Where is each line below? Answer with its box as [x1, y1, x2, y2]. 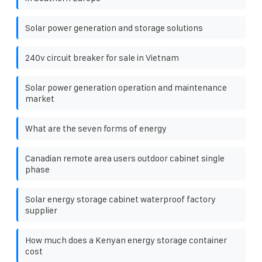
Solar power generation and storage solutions [25, 22, 203, 33]
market [25, 93, 54, 104]
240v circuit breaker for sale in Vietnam [25, 52, 179, 63]
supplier [25, 205, 57, 215]
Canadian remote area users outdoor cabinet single [25, 153, 225, 163]
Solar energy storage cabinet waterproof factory [25, 194, 216, 204]
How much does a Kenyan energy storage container [25, 235, 227, 245]
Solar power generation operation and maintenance [25, 82, 227, 92]
